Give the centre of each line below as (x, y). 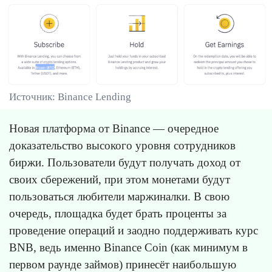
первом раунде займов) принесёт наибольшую (123, 264)
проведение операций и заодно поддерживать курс (134, 230)
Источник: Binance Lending (70, 97)
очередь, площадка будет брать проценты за (118, 213)
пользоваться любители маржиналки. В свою (119, 196)
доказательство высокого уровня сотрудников (122, 145)
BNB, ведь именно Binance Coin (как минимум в (128, 247)
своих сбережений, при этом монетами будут (120, 179)
